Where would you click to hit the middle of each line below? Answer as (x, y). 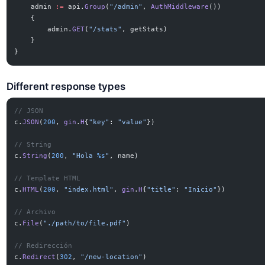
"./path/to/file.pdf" (85, 224)
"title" (161, 190)
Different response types (66, 86)
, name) (124, 156)
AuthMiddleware (180, 7)
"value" (132, 122)
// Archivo (35, 212)
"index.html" (89, 190)
